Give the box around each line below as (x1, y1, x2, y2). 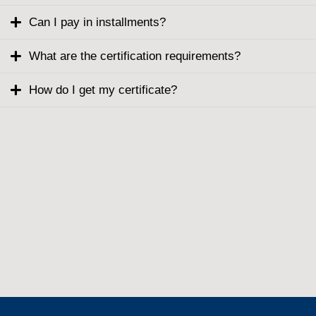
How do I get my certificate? (28, 83, 177, 97)
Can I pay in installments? (28, 16, 166, 30)
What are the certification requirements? (28, 49, 241, 63)
